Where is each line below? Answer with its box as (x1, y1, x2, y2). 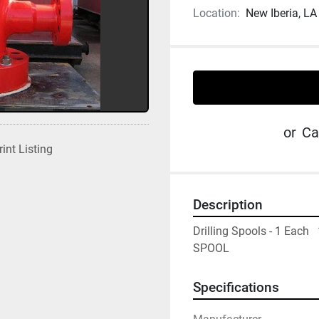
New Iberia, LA (246, 6, 317, 20)
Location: (193, 6, 240, 20)
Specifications (193, 280, 279, 296)
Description (193, 197, 263, 213)
